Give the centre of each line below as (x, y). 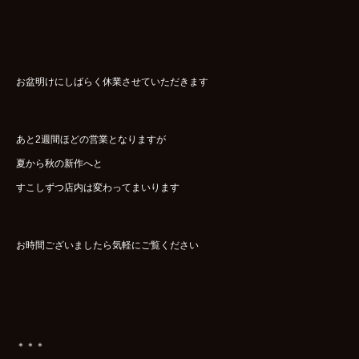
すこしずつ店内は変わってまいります (98, 187)
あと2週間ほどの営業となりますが (91, 139)
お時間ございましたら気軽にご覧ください (107, 245)
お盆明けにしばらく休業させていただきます (112, 81)
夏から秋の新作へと (59, 163)
